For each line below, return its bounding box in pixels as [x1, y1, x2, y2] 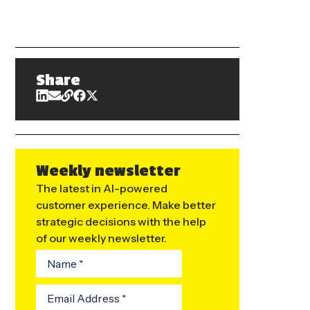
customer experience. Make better [36, 198, 216, 212]
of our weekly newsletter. [36, 231, 167, 246]
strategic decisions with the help [36, 215, 206, 229]
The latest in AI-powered [36, 181, 167, 196]
